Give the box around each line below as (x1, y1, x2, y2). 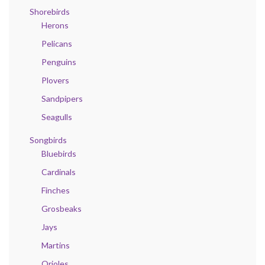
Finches (41, 185, 70, 196)
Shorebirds (30, 7, 70, 17)
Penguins (41, 57, 76, 67)
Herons (41, 20, 69, 31)
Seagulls (41, 112, 72, 122)
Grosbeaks (41, 203, 82, 214)
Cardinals (41, 167, 76, 177)
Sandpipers (41, 93, 83, 104)
